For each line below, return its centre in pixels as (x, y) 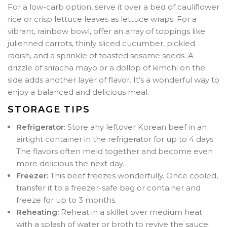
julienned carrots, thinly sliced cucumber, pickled (101, 43)
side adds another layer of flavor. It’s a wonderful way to (113, 80)
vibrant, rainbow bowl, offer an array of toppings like (106, 31)
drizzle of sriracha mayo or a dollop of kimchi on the (106, 67)
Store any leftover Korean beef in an (136, 127)
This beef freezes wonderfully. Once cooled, (133, 175)
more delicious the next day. (70, 163)
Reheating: (37, 212)
